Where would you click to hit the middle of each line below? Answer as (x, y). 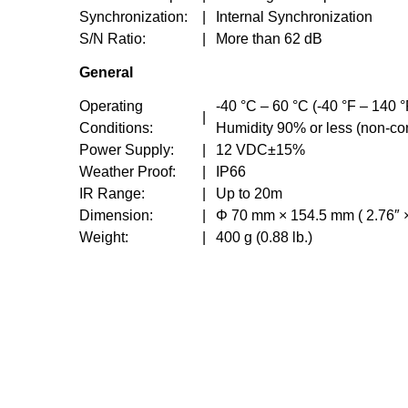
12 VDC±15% (260, 150)
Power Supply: (127, 150)
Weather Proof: (127, 172)
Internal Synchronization (294, 17)
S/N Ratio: (112, 39)
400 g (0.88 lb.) (264, 238)
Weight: (104, 238)
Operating (111, 107)
